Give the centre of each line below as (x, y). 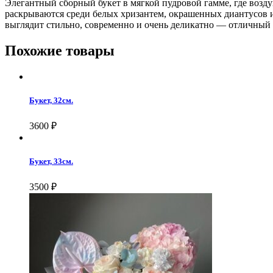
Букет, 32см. (51, 100)
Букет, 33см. (51, 161)
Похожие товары (60, 50)
